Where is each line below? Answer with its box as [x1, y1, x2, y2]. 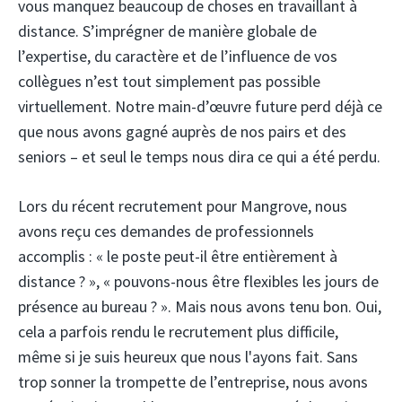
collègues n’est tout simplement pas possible [18, 71, 320, 92]
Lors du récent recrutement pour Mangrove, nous [18, 196, 347, 217]
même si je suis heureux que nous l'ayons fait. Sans [18, 346, 358, 368]
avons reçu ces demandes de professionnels [18, 221, 314, 242]
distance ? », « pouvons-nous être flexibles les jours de [18, 271, 379, 293]
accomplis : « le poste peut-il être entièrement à [18, 246, 337, 267]
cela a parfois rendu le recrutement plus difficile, [18, 321, 338, 343]
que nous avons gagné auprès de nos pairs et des [18, 121, 346, 143]
